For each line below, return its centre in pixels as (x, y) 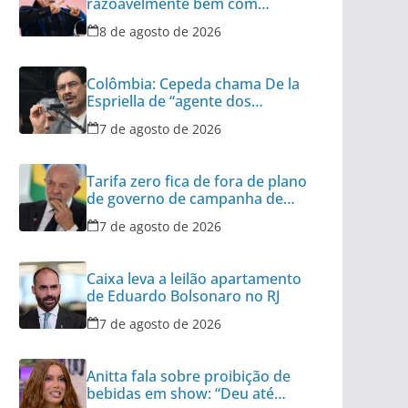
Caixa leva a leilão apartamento (194, 278)
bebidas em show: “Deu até (180, 393)
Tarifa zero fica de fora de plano (197, 181)
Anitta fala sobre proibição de (189, 376)
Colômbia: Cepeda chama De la (193, 83)
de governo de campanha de (185, 198)
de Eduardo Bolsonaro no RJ (184, 296)
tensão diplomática (153, 20)
